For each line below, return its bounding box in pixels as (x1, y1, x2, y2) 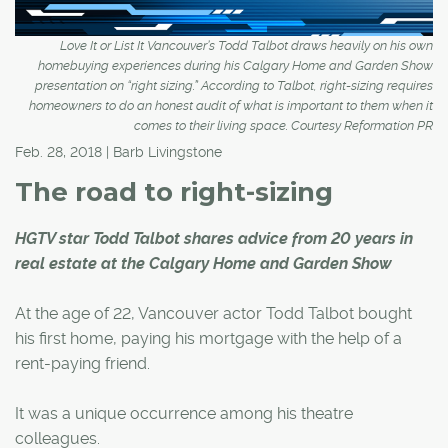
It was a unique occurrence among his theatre (15, 403, 353, 423)
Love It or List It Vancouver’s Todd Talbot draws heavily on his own (60, 37, 433, 53)
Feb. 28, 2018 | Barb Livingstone (15, 143, 222, 160)
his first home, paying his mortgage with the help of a (15, 328, 402, 348)
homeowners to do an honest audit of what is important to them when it (29, 97, 433, 113)
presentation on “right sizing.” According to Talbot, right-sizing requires (35, 77, 433, 93)
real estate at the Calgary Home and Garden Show (15, 253, 392, 273)
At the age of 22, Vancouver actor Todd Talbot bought (15, 303, 412, 323)
